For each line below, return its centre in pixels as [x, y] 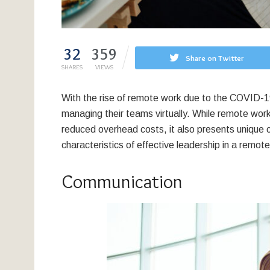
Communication [122, 181]
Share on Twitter [215, 58]
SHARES [72, 67]
